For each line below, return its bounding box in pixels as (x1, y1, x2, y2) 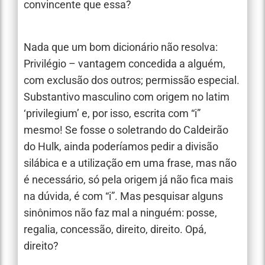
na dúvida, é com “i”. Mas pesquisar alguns (24, 190, 223, 203)
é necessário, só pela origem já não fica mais (24, 173, 233, 186)
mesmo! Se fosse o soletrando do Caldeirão (24, 124, 228, 137)
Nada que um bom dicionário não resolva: (24, 41, 218, 54)
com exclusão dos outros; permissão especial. (24, 74, 240, 87)
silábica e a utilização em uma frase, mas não (24, 157, 237, 170)
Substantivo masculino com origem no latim (24, 91, 230, 104)
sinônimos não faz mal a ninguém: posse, (24, 206, 217, 219)
